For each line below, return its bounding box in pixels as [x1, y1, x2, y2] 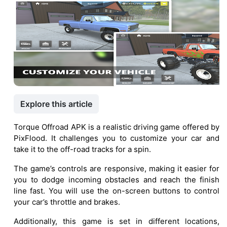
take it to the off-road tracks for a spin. [14, 144, 151, 155]
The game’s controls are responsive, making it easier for [14, 164, 219, 174]
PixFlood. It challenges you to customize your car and [14, 133, 219, 143]
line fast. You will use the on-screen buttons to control [14, 186, 219, 196]
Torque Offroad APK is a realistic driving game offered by [14, 122, 219, 132]
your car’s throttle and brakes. [14, 197, 120, 207]
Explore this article [20, 99, 92, 109]
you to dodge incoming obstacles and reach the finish [14, 175, 219, 185]
